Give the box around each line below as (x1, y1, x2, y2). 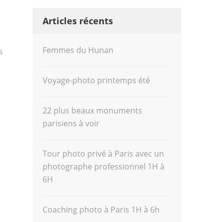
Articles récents (43, 15, 113, 27)
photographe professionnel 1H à (43, 161, 165, 172)
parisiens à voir (43, 118, 100, 129)
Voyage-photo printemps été (43, 75, 151, 86)
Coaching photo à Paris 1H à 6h (43, 204, 160, 215)
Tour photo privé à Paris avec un (43, 148, 165, 159)
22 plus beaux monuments (43, 105, 143, 116)
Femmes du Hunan (43, 45, 114, 55)
